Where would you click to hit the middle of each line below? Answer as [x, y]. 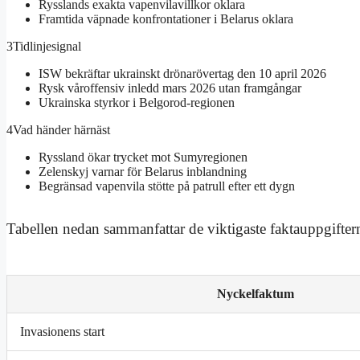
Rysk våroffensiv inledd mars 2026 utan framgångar [170, 88]
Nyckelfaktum [255, 294]
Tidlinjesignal [47, 47]
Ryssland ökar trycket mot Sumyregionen [143, 157]
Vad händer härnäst [61, 130]
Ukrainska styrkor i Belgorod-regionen [137, 103]
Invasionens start [62, 332]
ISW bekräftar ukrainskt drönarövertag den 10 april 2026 [182, 74]
